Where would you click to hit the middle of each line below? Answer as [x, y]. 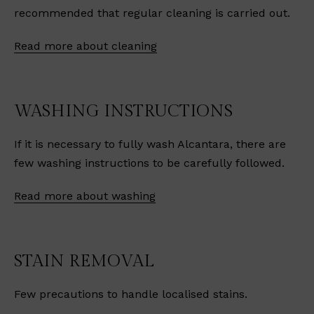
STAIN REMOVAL [84, 261]
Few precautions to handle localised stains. [131, 294]
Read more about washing [85, 196]
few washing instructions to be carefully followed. [149, 163]
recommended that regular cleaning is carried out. [152, 13]
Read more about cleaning [86, 46]
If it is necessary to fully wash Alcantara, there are [150, 144]
